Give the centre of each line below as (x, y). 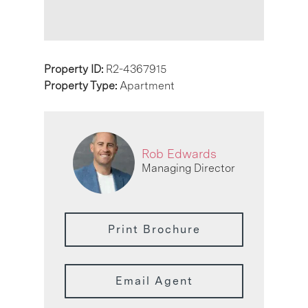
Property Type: (82, 85)
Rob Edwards (179, 154)
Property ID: (75, 69)
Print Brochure (154, 229)
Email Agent (154, 280)
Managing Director (188, 168)
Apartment (147, 85)
